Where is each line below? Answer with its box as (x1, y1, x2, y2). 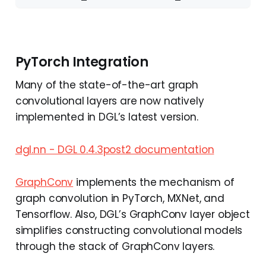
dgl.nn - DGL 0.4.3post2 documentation (15, 142, 214, 157)
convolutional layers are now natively (15, 93, 204, 108)
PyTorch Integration (15, 52, 148, 71)
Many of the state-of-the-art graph (15, 77, 198, 92)
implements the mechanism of (73, 175, 235, 189)
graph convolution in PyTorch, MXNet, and (15, 191, 224, 205)
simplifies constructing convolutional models (15, 223, 243, 237)
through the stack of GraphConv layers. (15, 239, 215, 254)
